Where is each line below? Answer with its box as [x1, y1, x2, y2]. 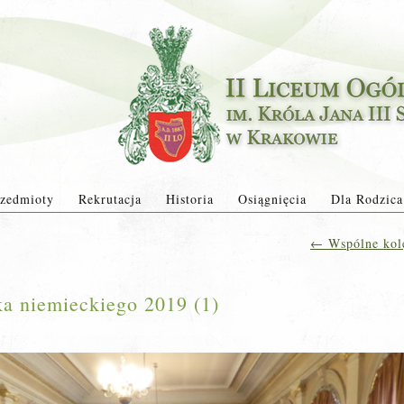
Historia [165, 190, 214, 207]
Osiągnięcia [237, 190, 307, 207]
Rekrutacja [78, 190, 142, 207]
